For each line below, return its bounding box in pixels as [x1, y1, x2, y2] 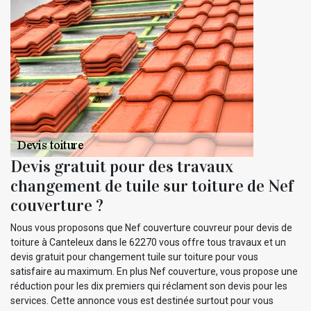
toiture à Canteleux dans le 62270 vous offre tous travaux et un [10, 236, 286, 248]
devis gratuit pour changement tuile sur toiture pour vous [10, 251, 258, 262]
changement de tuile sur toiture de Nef [10, 175, 294, 196]
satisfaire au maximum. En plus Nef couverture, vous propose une [10, 265, 298, 277]
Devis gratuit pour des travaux [10, 155, 233, 177]
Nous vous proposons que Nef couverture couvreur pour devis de [10, 221, 292, 233]
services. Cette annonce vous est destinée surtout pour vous [10, 294, 274, 306]
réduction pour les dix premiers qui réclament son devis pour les [10, 280, 287, 292]
